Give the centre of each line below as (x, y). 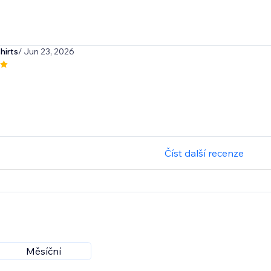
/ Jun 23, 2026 (46, 52)
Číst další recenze (204, 153)
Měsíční (43, 251)
